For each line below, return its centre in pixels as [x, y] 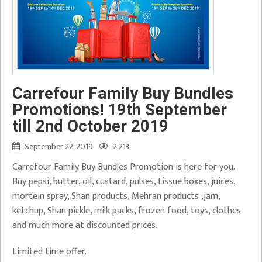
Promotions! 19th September [120, 110]
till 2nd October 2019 [90, 126]
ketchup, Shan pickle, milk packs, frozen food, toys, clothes [127, 211]
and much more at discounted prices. [85, 225]
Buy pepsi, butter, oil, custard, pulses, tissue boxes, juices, [124, 182]
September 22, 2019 [59, 146]
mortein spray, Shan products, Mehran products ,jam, [116, 196]
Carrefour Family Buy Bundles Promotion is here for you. [123, 167]
